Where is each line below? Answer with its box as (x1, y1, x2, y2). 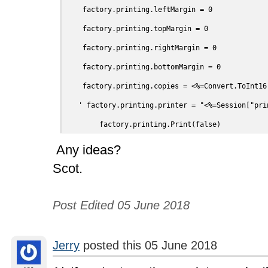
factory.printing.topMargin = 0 (66, 25, 208, 33)
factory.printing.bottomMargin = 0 (66, 63, 221, 71)
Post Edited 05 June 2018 (53, 199, 190, 212)
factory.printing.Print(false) (99, 120, 221, 129)
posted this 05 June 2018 (80, 239, 217, 252)
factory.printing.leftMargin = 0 (66, 5, 212, 14)
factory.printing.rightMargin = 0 (66, 44, 217, 52)
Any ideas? (53, 142, 121, 157)
